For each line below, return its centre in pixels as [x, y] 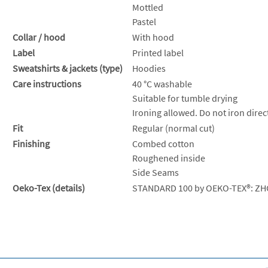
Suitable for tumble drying [185, 98]
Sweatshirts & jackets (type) [68, 68]
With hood [153, 37]
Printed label [158, 52]
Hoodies [149, 68]
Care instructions [47, 83]
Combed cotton [163, 143]
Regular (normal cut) [173, 128]
